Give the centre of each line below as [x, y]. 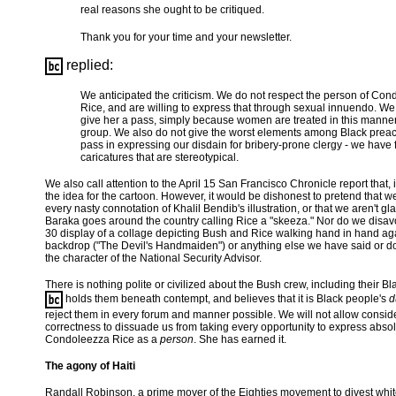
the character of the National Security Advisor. [153, 258]
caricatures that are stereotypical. [160, 157]
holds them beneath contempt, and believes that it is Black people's [226, 299]
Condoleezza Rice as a [103, 339]
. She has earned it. [240, 339]
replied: [88, 65]
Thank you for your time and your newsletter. [186, 37]
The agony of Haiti [90, 366]
